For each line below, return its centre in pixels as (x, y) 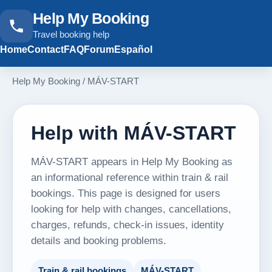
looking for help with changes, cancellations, (131, 209)
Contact (46, 49)
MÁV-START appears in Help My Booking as (132, 161)
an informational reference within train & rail (130, 177)
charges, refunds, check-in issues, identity (127, 225)
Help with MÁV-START (134, 133)
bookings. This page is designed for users (126, 193)
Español (133, 49)
